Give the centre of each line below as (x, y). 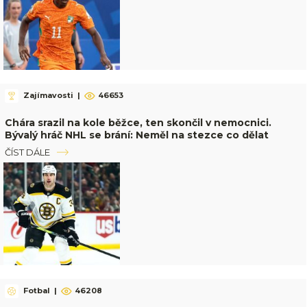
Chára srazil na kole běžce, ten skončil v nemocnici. (138, 122)
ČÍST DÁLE (27, 152)
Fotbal (36, 291)
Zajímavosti (48, 96)
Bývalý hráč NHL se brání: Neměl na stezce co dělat (136, 135)
